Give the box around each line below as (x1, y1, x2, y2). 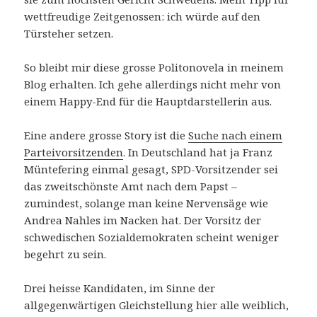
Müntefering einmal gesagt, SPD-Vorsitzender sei (24, 162, 279, 177)
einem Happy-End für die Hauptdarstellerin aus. (24, 94, 272, 109)
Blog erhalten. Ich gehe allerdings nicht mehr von (24, 77, 282, 92)
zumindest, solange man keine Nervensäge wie (24, 196, 269, 211)
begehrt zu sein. (24, 247, 107, 262)
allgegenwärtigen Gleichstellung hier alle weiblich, (24, 298, 289, 313)
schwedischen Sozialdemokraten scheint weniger (24, 230, 279, 245)
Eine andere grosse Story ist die (24, 128, 189, 143)
